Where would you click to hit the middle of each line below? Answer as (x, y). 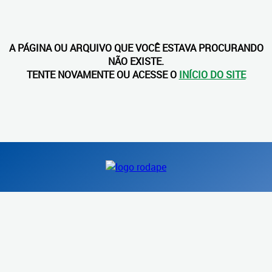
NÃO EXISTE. (136, 61)
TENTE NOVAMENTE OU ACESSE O (103, 75)
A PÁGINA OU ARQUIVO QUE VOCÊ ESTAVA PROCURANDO (136, 48)
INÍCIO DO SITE (212, 75)
